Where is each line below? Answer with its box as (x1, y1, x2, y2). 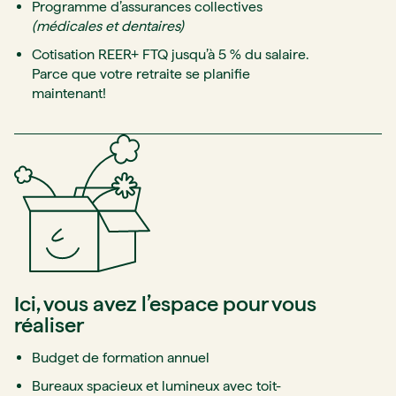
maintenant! (32, 84, 106, 102)
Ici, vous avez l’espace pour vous (14, 290, 316, 316)
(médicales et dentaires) (32, 17, 184, 34)
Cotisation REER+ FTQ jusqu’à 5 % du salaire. (32, 45, 308, 63)
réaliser (14, 311, 84, 338)
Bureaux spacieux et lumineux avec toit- (32, 377, 281, 394)
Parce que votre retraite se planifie (32, 65, 250, 82)
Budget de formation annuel (32, 348, 209, 366)
